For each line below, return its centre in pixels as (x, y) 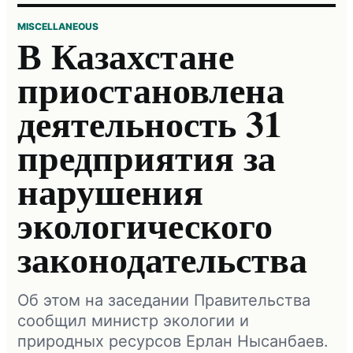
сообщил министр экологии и (133, 320)
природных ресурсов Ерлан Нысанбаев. (173, 341)
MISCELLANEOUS (58, 26)
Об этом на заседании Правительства (164, 300)
